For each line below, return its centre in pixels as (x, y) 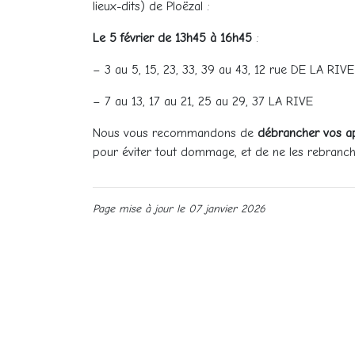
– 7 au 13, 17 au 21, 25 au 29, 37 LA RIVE (203, 102)
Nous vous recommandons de (175, 134)
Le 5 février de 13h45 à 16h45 (174, 38)
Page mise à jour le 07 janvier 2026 (179, 209)
